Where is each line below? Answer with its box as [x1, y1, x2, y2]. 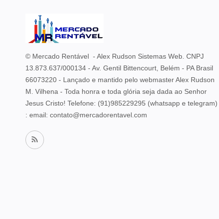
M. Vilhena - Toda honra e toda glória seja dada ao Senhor [25, 87, 207, 95]
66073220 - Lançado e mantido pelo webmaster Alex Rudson [25, 75, 215, 84]
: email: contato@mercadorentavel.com [25, 110, 147, 119]
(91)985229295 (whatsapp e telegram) [98, 99, 218, 107]
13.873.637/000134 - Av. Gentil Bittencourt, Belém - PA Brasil [25, 64, 213, 72]
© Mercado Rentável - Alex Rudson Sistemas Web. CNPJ [25, 52, 204, 60]
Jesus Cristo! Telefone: [25, 99, 98, 107]
